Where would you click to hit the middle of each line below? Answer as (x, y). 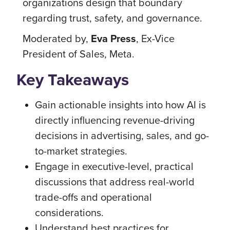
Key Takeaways (73, 80)
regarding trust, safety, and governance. (112, 18)
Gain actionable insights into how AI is (120, 104)
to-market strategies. (82, 151)
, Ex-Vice (155, 38)
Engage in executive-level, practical (114, 166)
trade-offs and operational (93, 197)
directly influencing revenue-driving (115, 120)
